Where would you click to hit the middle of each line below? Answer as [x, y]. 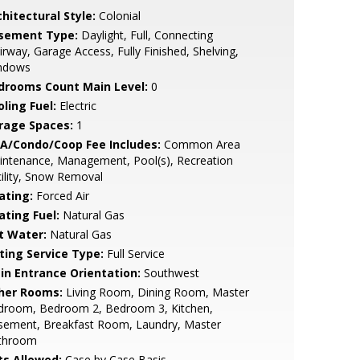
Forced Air [61, 196]
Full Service [134, 254]
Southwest [170, 273]
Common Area [200, 144]
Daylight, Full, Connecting [145, 35]
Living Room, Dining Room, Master [155, 292]
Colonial [118, 16]
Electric [76, 106]
